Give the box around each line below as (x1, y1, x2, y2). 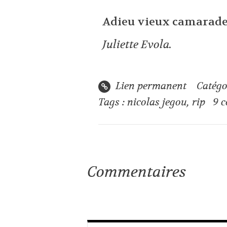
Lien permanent (113, 80, 187, 93)
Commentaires (87, 162, 186, 182)
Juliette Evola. (102, 37, 172, 52)
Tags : (98, 96, 128, 109)
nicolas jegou (127, 96, 187, 109)
